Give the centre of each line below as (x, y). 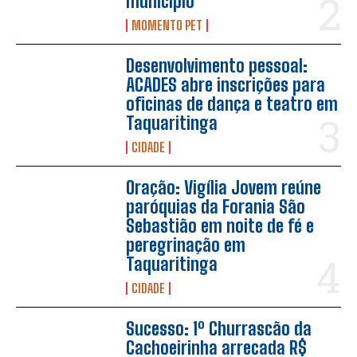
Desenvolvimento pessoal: (217, 66)
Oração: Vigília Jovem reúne (224, 188)
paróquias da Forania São (216, 207)
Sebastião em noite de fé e (220, 226)
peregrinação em (186, 245)
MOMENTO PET (167, 25)
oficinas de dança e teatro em (232, 104)
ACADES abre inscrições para (226, 85)
